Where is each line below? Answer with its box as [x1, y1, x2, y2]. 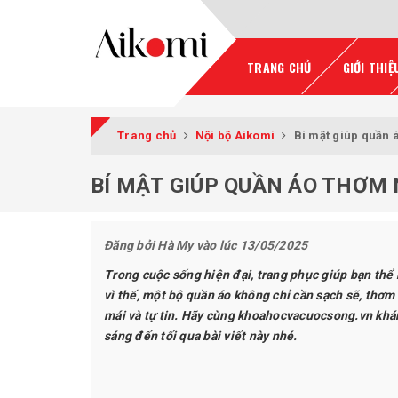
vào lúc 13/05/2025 [193, 238, 308, 252]
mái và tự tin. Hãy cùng [104, 308, 237, 322]
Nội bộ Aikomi [195, 129, 275, 142]
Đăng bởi [104, 238, 158, 252]
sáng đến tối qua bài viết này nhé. [104, 329, 298, 343]
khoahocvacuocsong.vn [237, 308, 372, 322]
